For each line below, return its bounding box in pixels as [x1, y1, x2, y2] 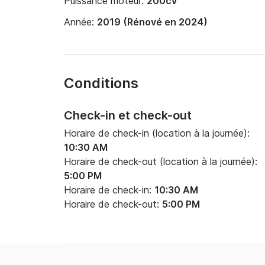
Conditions [64, 75, 138, 92]
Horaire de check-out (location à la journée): [64, 156, 257, 167]
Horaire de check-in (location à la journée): [64, 127, 250, 139]
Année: [64, 16, 97, 28]
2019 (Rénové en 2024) [97, 16, 208, 28]
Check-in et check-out [64, 108, 192, 122]
